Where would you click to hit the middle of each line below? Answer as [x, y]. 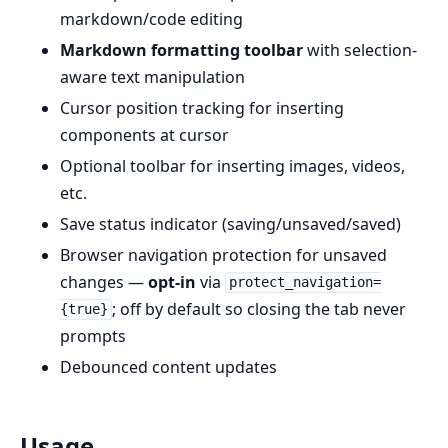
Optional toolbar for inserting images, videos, [232, 165]
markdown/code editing [151, 18]
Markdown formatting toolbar [181, 49]
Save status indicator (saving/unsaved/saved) [230, 223]
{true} [84, 309]
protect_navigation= [304, 282]
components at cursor [144, 134]
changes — [104, 281]
